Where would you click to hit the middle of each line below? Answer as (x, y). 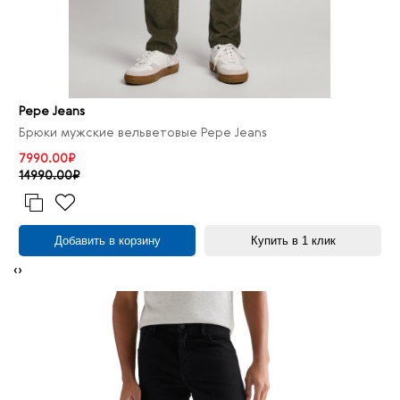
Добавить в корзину (107, 241)
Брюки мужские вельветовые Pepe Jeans (143, 133)
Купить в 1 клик (293, 241)
